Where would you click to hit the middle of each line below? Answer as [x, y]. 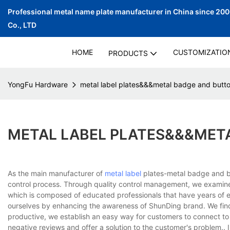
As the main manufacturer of [56, 174]
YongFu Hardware [38, 84]
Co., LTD [22, 25]
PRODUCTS [128, 53]
